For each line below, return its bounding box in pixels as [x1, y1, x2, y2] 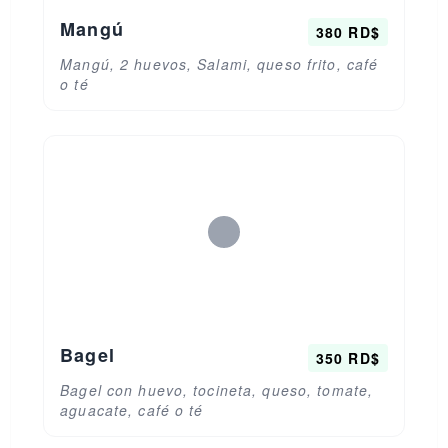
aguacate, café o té [60, 400, 204, 420]
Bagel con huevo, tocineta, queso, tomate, [60, 380, 374, 400]
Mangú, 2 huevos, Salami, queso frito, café [60, 54, 379, 74]
